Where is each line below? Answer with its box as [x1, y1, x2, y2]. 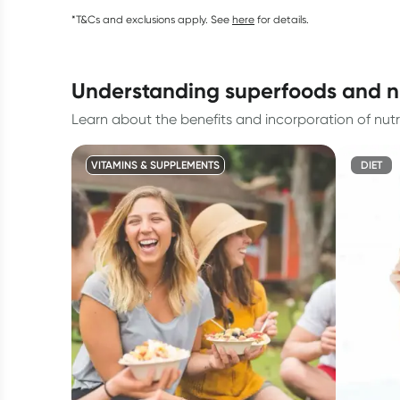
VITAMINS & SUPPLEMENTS [91, 158, 220, 171]
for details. [257, 12, 309, 26]
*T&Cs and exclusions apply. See [71, 12, 229, 26]
